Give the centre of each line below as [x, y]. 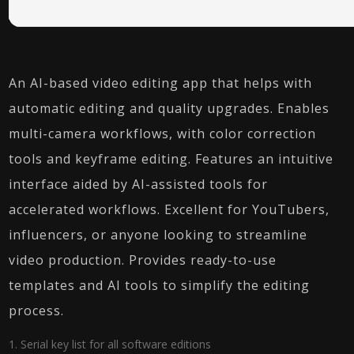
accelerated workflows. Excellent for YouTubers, [169, 209]
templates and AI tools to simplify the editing [160, 285]
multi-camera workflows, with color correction [163, 134]
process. [37, 311]
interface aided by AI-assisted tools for [139, 184]
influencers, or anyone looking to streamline [158, 235]
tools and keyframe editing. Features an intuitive [171, 159]
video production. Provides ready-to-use [143, 260]
